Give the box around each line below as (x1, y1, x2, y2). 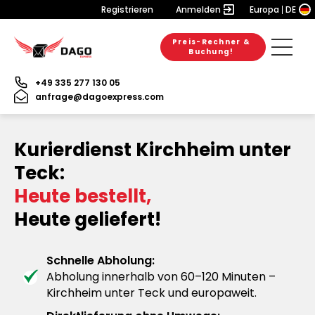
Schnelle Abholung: (46, 252, 155, 269)
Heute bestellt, (14, 184, 151, 209)
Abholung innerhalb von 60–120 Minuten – (46, 269, 276, 285)
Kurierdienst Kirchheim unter (14, 137, 291, 162)
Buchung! (188, 46, 234, 57)
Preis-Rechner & (172, 37, 251, 47)
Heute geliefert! (14, 207, 161, 232)
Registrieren (101, 4, 153, 15)
